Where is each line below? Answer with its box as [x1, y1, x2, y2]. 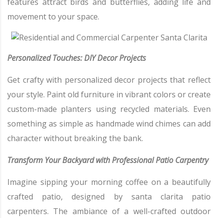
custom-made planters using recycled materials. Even [7, 104, 211, 115]
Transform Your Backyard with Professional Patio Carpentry [7, 155, 208, 166]
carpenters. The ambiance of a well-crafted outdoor [7, 206, 211, 217]
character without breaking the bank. [7, 133, 143, 144]
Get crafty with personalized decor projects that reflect [7, 74, 211, 86]
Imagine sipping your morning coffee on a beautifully [7, 177, 211, 188]
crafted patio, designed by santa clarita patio [7, 191, 211, 202]
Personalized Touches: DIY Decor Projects [7, 53, 146, 64]
